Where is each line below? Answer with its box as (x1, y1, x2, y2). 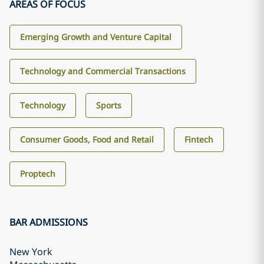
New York (9, 245, 52, 258)
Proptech (20, 168, 55, 179)
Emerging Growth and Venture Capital (20, 31, 171, 42)
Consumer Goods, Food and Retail (20, 134, 154, 145)
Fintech (184, 134, 213, 145)
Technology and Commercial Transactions (20, 65, 186, 77)
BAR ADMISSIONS (9, 216, 88, 229)
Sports (96, 100, 121, 111)
